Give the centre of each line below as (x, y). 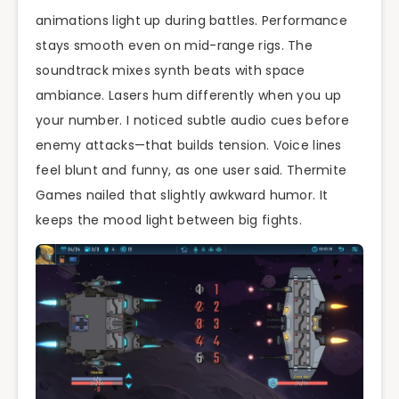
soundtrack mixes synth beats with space (171, 71)
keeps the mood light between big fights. (169, 220)
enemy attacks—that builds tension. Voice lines (189, 146)
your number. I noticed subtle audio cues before (193, 121)
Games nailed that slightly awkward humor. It (182, 195)
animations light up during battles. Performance (192, 21)
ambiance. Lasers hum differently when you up (189, 96)
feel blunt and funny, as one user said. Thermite (191, 171)
